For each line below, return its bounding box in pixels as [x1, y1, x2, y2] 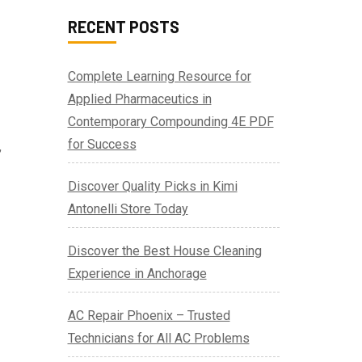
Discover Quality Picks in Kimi [67, 179, 238, 195]
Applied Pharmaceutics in [67, 91, 212, 107]
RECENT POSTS [67, 17, 179, 37]
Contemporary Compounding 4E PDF [67, 114, 274, 130]
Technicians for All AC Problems [67, 330, 250, 347]
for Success [67, 137, 137, 153]
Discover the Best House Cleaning [67, 243, 262, 259]
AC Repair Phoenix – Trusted [67, 308, 230, 324]
